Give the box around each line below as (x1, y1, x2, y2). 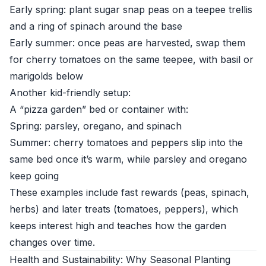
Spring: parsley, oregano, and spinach (9, 120, 182, 132)
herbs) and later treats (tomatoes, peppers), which (9, 203, 238, 215)
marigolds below (9, 70, 83, 82)
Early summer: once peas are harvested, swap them (9, 37, 245, 49)
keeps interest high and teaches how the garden (9, 220, 226, 232)
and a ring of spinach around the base (9, 20, 182, 32)
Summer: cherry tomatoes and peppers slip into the (9, 137, 243, 148)
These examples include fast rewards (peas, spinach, (9, 186, 249, 198)
